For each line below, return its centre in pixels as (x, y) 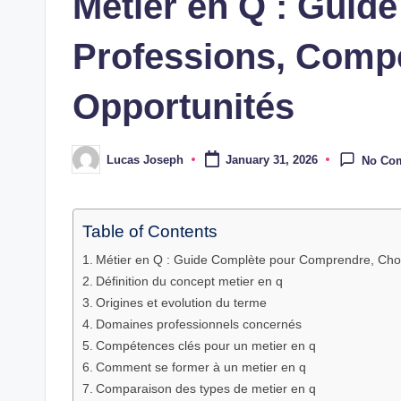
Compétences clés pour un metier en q (205, 346)
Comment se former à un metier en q (200, 367)
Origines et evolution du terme (181, 303)
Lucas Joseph (145, 159)
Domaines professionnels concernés (198, 324)
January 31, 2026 (271, 160)
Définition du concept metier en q (189, 282)
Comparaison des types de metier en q (205, 389)
